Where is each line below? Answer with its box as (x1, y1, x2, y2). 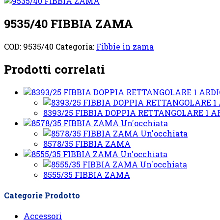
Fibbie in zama (96, 41, 154, 52)
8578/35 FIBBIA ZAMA (43, 138, 131, 149)
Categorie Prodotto (4, 190, 80, 200)
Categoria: (55, 41, 96, 52)
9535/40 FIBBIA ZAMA (4, 15, 133, 31)
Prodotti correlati (4, 61, 105, 77)
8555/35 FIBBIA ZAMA (43, 169, 130, 180)
